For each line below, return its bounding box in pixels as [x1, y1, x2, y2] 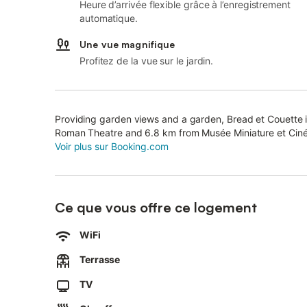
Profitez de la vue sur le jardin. [79, 55, 214, 66]
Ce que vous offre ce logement [55, 199, 257, 216]
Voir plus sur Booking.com [55, 140, 169, 152]
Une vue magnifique [79, 38, 175, 50]
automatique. [79, 12, 138, 24]
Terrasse [79, 254, 121, 265]
